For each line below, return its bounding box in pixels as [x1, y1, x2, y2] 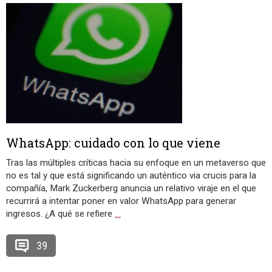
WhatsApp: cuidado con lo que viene [6, 135, 220, 151]
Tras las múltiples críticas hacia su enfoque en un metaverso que [6, 157, 266, 168]
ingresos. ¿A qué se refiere [6, 208, 115, 219]
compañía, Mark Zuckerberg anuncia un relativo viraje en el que [6, 183, 256, 194]
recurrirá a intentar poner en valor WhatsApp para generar [6, 195, 236, 206]
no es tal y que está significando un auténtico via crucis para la [6, 170, 256, 181]
